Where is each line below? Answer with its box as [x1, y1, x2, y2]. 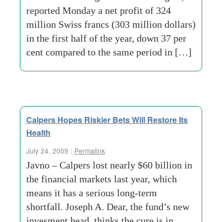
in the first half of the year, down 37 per [26, 33, 186, 44]
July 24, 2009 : [26, 146, 74, 156]
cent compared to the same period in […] [26, 47, 192, 57]
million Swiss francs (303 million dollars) [26, 19, 196, 30]
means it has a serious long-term [26, 187, 157, 198]
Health [26, 127, 51, 138]
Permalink [74, 146, 105, 156]
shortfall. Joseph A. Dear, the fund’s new [26, 201, 189, 212]
